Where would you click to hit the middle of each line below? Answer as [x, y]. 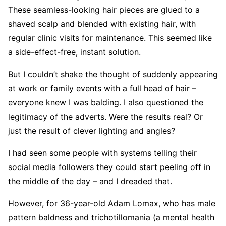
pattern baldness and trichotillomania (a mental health [111, 217]
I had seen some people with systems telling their [102, 153]
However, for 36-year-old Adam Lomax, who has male [112, 203]
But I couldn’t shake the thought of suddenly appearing [113, 74]
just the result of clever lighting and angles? [92, 131]
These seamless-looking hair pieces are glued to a [104, 10]
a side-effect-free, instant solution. [74, 52]
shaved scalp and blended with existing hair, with [102, 24]
